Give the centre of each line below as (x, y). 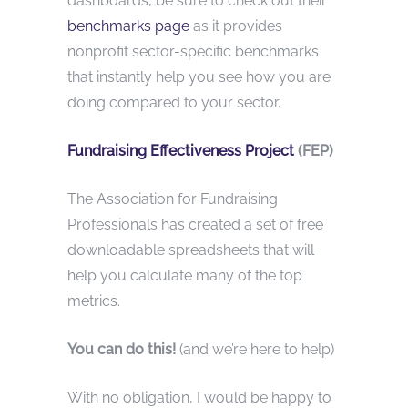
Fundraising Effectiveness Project (181, 150)
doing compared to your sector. (174, 102)
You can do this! (122, 349)
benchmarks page (128, 25)
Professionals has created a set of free (195, 224)
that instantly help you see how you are (199, 76)
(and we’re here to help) (255, 349)
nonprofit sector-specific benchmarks (193, 51)
